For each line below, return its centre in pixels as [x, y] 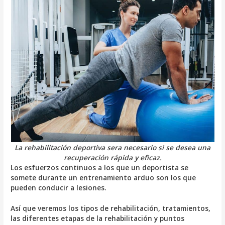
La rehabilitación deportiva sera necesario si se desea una [113, 147]
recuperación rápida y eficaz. [113, 157]
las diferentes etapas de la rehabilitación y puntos [98, 218]
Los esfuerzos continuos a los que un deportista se [100, 167]
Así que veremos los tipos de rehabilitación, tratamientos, [111, 208]
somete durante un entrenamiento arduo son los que [103, 177]
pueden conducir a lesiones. [59, 187]
